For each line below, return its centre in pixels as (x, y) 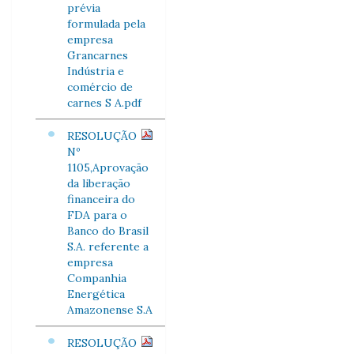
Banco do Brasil (108, 231)
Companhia (97, 278)
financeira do (101, 199)
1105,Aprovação (108, 168)
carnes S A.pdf (104, 103)
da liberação (99, 183)
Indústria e (96, 71)
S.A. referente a (108, 247)
